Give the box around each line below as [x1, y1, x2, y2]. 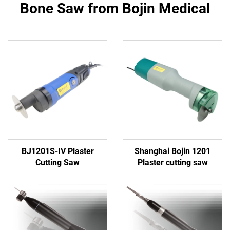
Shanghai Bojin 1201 [135, 146, 210, 156]
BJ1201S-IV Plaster [21, 146, 94, 156]
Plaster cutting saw [137, 157, 208, 167]
